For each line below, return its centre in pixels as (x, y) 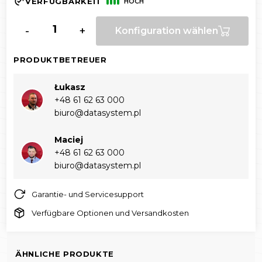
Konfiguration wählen (166, 31)
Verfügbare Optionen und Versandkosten (110, 213)
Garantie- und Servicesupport (88, 194)
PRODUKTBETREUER (60, 60)
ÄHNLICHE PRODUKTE (65, 254)
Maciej (69, 140)
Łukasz (70, 87)
